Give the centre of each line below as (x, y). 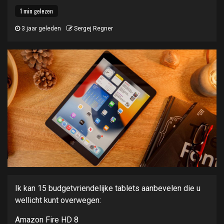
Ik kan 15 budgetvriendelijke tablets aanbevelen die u (108, 188)
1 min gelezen (36, 11)
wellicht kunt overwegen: (58, 200)
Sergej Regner (93, 28)
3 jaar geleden (40, 28)
